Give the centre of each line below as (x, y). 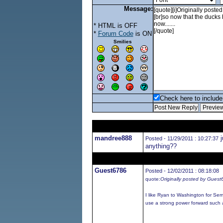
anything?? (161, 146)
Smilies (122, 42)
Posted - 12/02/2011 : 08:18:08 (182, 171)
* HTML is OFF (115, 26)
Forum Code (115, 34)
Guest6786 (110, 170)
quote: (153, 179)
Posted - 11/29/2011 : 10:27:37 (182, 138)
